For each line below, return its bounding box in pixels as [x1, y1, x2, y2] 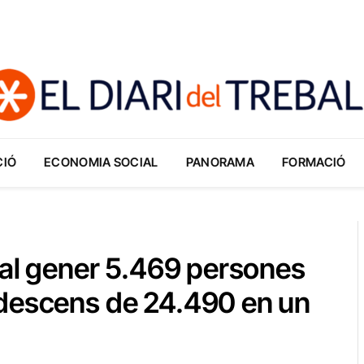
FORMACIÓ [282, 154, 346, 170]
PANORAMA [185, 154, 255, 170]
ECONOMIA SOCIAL [44, 154, 158, 170]
